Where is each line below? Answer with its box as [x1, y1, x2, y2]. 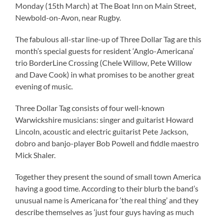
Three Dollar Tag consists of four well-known [15, 103, 165, 112]
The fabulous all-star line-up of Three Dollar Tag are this [15, 34, 202, 44]
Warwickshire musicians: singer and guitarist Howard [15, 114, 194, 124]
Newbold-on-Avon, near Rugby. [15, 12, 121, 22]
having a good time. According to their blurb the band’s [15, 183, 199, 193]
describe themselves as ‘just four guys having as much [15, 207, 194, 217]
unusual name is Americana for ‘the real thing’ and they [15, 195, 199, 205]
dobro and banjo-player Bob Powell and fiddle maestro [15, 138, 199, 148]
